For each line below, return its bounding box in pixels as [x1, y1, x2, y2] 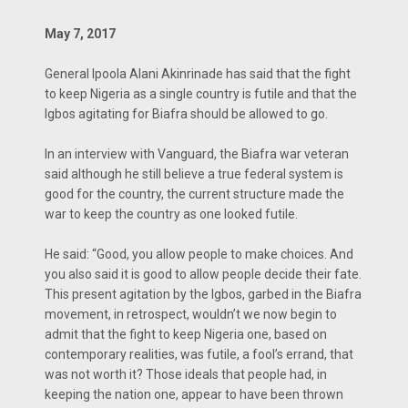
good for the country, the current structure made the [45, 187, 344, 202]
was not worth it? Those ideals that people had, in [45, 367, 327, 382]
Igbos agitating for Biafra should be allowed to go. [45, 107, 328, 122]
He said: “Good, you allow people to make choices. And [45, 247, 353, 262]
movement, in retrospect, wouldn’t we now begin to [45, 307, 337, 322]
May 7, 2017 [45, 26, 116, 42]
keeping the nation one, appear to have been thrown [45, 387, 343, 403]
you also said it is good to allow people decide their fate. [45, 267, 362, 282]
